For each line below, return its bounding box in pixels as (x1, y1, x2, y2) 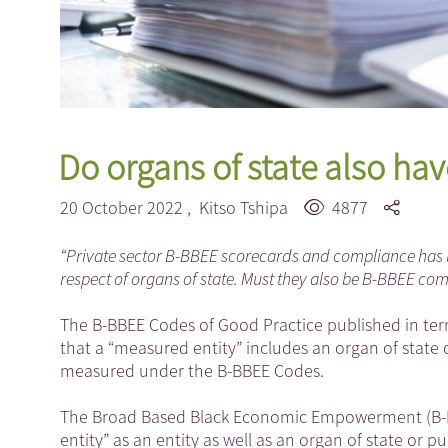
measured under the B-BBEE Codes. (60, 358, 324, 382)
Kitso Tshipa (199, 195, 288, 219)
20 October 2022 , (60, 195, 199, 219)
